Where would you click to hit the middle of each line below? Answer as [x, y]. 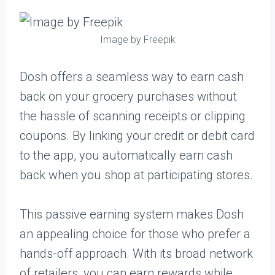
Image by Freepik [137, 40]
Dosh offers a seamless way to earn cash [132, 77]
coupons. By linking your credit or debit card [137, 136]
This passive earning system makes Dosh [132, 214]
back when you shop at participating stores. [136, 175]
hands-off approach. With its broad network [136, 254]
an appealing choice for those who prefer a [135, 234]
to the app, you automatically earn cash [126, 155]
